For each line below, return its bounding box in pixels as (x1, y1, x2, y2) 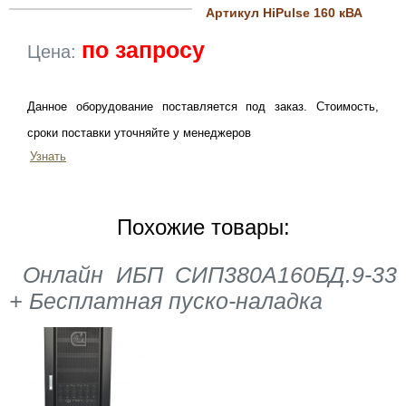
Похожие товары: (116, 215, 290, 240)
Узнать (30, 150, 66, 164)
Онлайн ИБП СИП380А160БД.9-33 (23, 262, 397, 288)
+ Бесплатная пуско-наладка (9, 288, 323, 314)
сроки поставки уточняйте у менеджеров (27, 126, 251, 140)
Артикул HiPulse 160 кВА (206, 5, 362, 21)
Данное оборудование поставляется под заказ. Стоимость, (27, 100, 379, 114)
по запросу (82, 37, 205, 63)
